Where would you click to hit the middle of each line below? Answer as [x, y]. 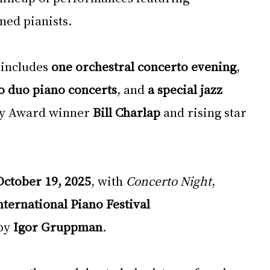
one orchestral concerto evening [144, 66]
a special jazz [187, 89]
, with [108, 181]
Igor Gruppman [58, 227]
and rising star [205, 112]
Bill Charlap [127, 112]
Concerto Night [169, 181]
